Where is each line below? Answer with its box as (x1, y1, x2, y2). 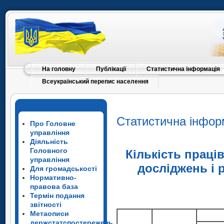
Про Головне (30, 119, 75, 127)
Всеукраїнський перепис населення (42, 78, 148, 85)
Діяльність (30, 137, 68, 145)
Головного (30, 146, 67, 154)
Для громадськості (30, 164, 97, 172)
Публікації (96, 65, 126, 72)
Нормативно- (30, 173, 76, 181)
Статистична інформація (146, 65, 220, 72)
